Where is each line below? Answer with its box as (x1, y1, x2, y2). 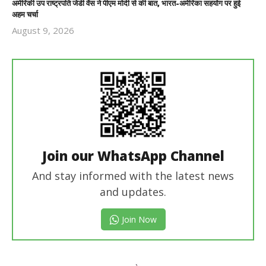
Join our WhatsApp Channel (42, 146, 224, 164)
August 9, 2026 (12, 24, 74, 36)
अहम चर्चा (12, 8, 38, 20)
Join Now (119, 213, 157, 225)
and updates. (100, 184, 166, 199)
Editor (81, 47, 106, 60)
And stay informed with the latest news (32, 168, 234, 183)
